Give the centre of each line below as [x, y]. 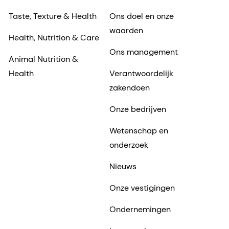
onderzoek [129, 145]
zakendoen [129, 87]
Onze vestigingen [142, 188]
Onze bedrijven [138, 109]
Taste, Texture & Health [53, 16]
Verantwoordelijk [141, 73]
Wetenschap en [139, 130]
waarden [126, 30]
